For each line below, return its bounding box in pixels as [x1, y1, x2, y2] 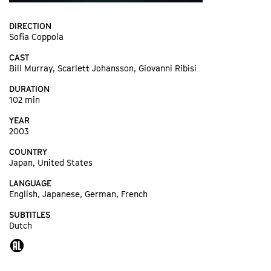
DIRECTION [9, 20, 51, 31]
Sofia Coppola [9, 31, 64, 42]
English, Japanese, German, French [9, 188, 148, 199]
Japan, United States [9, 157, 93, 168]
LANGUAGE [9, 177, 51, 188]
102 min [9, 94, 40, 105]
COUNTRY [9, 146, 47, 157]
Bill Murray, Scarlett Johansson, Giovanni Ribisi [9, 62, 197, 73]
